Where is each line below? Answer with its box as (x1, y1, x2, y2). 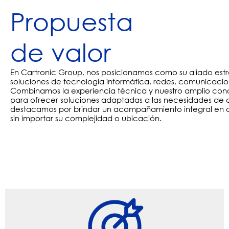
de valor (10, 37, 111, 67)
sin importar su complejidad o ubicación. (10, 113, 162, 124)
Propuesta (10, 6, 133, 37)
